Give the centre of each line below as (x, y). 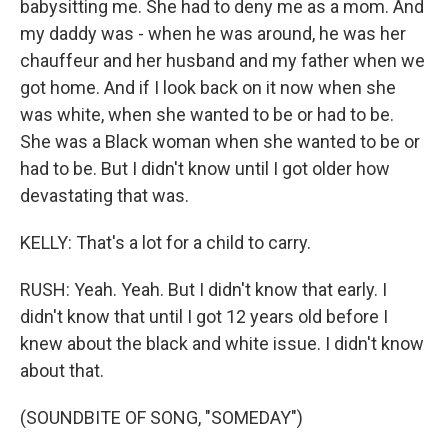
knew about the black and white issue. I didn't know (222, 343)
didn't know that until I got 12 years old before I (204, 316)
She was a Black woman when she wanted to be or (220, 141)
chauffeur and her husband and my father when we (222, 60)
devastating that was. (104, 195)
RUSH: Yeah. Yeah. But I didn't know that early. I (203, 289)
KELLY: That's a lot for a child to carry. (165, 242)
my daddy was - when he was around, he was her (213, 33)
